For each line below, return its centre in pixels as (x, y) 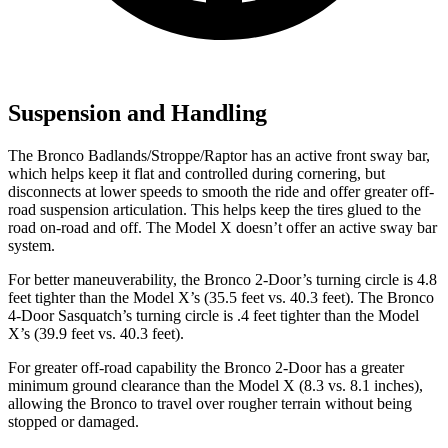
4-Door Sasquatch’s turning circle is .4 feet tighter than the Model (213, 315)
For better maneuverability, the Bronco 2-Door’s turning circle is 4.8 (222, 279)
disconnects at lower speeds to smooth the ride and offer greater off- (221, 191)
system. (31, 245)
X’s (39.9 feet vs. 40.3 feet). (96, 333)
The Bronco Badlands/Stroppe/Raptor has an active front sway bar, (219, 155)
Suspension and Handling (137, 113)
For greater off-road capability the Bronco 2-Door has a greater (206, 367)
